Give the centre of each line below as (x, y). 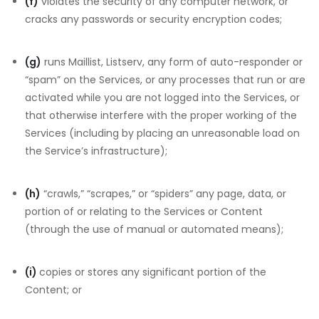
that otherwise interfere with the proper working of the (161, 115)
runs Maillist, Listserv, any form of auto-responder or (172, 62)
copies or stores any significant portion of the (153, 272)
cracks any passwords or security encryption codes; (153, 19)
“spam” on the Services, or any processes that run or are (165, 80)
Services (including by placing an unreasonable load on (162, 133)
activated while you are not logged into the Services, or (162, 98)
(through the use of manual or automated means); (154, 229)
